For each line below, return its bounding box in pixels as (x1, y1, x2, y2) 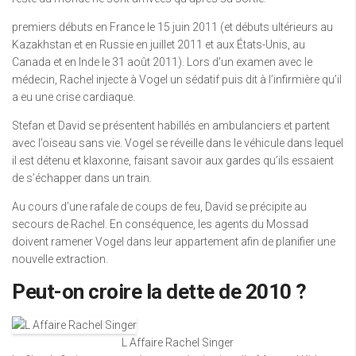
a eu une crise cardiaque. (12, 91, 135, 103)
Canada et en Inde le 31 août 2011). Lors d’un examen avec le (12, 56, 312, 68)
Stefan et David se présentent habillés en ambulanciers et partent (12, 119, 330, 132)
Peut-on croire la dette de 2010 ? (12, 280, 307, 304)
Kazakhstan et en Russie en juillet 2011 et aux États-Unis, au (12, 38, 305, 51)
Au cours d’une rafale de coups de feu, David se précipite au (12, 200, 307, 213)
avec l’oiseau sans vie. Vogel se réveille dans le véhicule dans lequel (12, 137, 343, 149)
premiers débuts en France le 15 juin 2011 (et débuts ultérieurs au (12, 21, 333, 33)
